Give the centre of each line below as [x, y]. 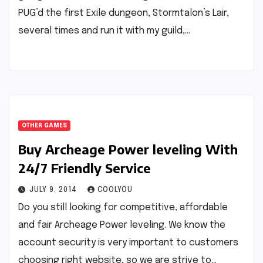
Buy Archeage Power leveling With [128, 149]
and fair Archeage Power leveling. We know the [122, 225]
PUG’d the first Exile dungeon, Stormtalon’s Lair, [124, 13]
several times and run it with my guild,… [104, 31]
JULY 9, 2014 [54, 190]
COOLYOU [115, 190]
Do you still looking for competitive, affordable [123, 208]
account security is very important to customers [128, 243]
